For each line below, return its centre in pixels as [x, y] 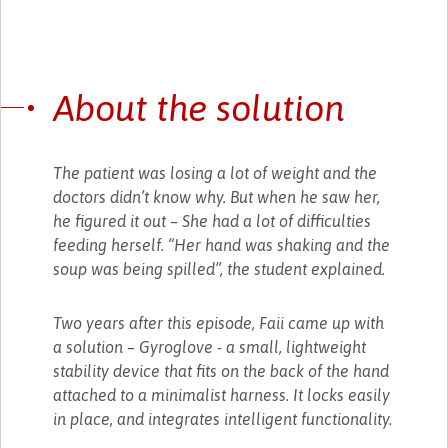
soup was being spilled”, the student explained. [219, 268]
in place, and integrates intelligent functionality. [223, 418]
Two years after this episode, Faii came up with [219, 322]
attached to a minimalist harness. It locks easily [222, 394]
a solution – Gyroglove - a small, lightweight [210, 346]
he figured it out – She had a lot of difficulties [212, 220]
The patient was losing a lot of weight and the [215, 172]
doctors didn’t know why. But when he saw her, [217, 196]
